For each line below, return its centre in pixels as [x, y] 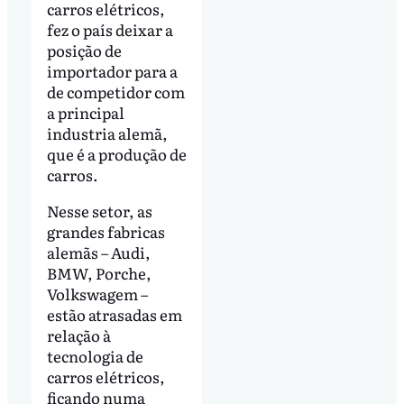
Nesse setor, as [99, 210]
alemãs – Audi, [98, 252]
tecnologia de [95, 355]
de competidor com [115, 91]
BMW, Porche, [99, 272]
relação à [78, 335]
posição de [84, 50]
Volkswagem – [97, 293]
